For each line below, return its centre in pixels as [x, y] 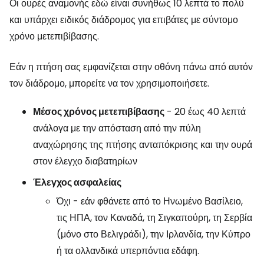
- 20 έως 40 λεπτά [205, 112]
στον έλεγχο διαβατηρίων [85, 161]
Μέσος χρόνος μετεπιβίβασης [99, 112]
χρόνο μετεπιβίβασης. [54, 37]
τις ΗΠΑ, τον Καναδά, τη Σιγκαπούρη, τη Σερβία [154, 218]
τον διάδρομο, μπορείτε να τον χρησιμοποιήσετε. [109, 84]
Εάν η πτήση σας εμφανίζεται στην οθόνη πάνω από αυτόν [131, 67]
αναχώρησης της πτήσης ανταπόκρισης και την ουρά [143, 145]
